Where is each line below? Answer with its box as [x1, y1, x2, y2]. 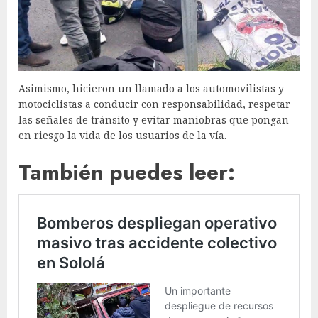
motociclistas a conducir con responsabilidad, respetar [18, 97, 290, 111]
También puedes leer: [18, 156, 235, 187]
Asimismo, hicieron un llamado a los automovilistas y [18, 81, 284, 95]
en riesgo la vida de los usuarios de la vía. [18, 128, 226, 142]
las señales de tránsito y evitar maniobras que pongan [18, 112, 289, 126]
